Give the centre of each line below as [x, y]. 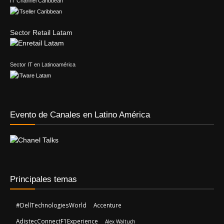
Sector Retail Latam [41, 33]
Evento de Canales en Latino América [80, 115]
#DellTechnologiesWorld [51, 205]
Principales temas [43, 179]
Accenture [107, 205]
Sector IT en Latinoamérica [43, 65]
